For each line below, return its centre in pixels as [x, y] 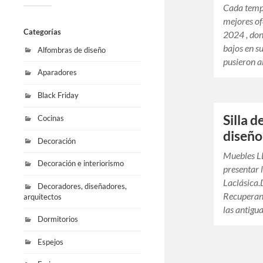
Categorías [42, 31]
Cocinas [51, 118]
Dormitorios [58, 219]
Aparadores [57, 73]
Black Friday [58, 95]
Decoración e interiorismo [81, 163]
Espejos [50, 242]
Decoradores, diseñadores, [82, 186]
